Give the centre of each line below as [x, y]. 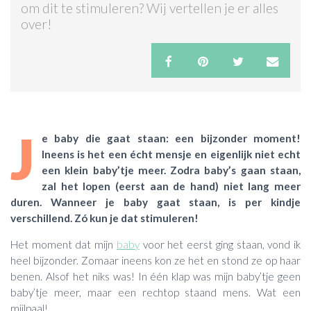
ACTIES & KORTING [53, 33]
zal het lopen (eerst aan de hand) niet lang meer [171, 186]
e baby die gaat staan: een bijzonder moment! [171, 138]
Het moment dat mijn [64, 244]
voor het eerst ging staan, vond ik [220, 244]
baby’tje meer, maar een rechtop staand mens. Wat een [155, 292]
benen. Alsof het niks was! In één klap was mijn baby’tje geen [155, 276]
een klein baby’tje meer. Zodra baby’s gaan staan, [171, 170]
